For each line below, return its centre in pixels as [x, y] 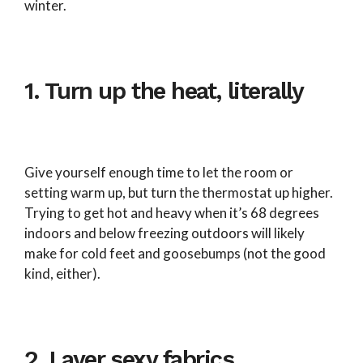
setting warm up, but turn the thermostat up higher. [179, 192]
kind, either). [64, 273]
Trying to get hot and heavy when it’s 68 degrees [172, 212]
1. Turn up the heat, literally [164, 91]
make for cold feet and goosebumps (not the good [175, 253]
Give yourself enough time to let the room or [159, 172]
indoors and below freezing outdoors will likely [164, 233]
